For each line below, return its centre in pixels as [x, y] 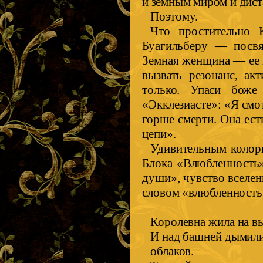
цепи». [159, 134]
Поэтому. [174, 17]
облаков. [172, 252]
